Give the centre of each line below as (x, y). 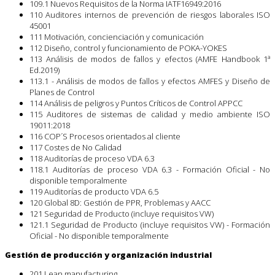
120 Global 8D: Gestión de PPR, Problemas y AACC (120, 203)
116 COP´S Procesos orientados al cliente (105, 137)
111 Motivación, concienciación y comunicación (117, 37)
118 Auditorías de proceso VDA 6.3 (92, 159)
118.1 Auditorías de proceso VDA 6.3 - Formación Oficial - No (150, 170)
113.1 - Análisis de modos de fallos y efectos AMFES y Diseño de (150, 81)
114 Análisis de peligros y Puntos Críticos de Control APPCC (136, 103)
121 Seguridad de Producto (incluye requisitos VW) (122, 214)
